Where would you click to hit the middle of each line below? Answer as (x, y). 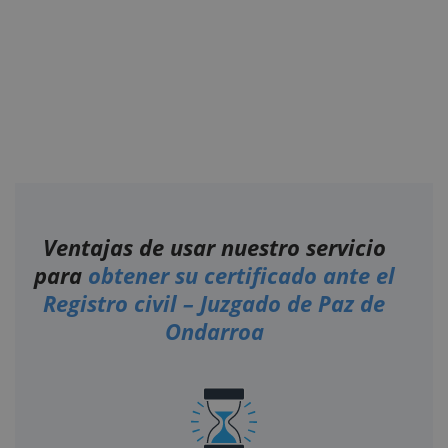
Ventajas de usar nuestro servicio (214, 246)
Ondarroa (214, 330)
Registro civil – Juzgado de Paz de (214, 302)
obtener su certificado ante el (241, 274)
